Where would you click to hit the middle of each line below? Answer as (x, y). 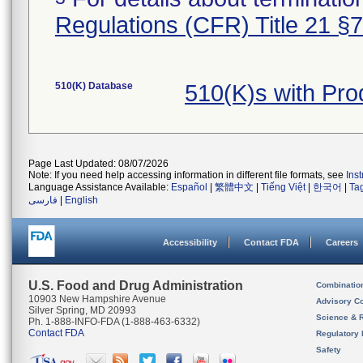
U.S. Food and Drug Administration (136, 286)
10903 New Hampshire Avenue (97, 299)
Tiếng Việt (283, 187)
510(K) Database (94, 86)
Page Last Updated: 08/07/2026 (98, 164)
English (81, 200)
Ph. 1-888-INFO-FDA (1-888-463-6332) (114, 322)
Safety (329, 350)
